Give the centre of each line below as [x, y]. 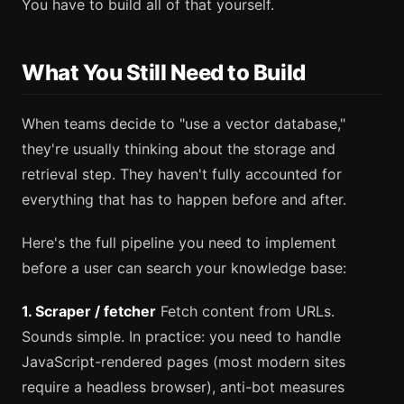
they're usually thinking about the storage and [179, 149]
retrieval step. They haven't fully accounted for [182, 174]
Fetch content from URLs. [245, 312]
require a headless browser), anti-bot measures [183, 387]
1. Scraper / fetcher [89, 312]
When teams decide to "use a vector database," [184, 124]
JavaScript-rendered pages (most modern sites [184, 362]
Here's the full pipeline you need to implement [179, 243]
